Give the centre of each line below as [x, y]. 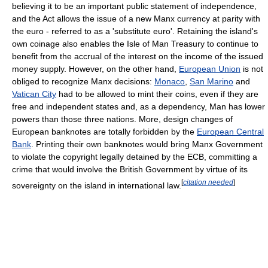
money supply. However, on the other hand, [95, 68]
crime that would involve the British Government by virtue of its [130, 169]
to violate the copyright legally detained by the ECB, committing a [135, 156]
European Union [210, 68]
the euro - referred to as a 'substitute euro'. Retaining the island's [135, 31]
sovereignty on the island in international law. [97, 185]
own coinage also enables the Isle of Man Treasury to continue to [135, 43]
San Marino [211, 81]
